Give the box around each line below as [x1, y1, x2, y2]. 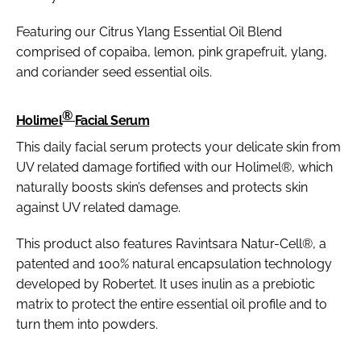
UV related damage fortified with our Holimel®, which [16, 159, 333, 175]
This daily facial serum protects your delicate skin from [16, 139, 341, 155]
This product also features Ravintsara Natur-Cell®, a [16, 235, 326, 251]
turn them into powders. [16, 316, 158, 332]
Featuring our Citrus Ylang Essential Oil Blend [16, 23, 282, 39]
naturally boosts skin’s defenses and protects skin [16, 179, 308, 195]
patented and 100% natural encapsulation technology [16, 255, 332, 272]
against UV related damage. [16, 199, 180, 215]
